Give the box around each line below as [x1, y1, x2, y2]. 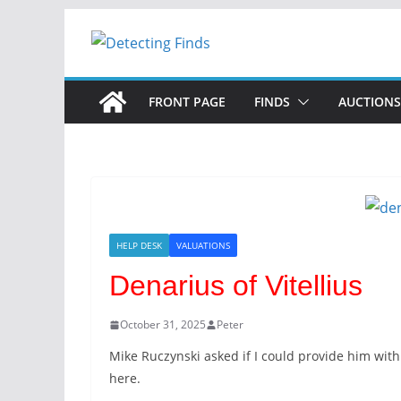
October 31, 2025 [120, 317, 206, 332]
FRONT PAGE [149, 93, 226, 110]
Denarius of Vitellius [109, 269, 363, 302]
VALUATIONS [176, 239, 230, 252]
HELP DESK [116, 239, 162, 252]
